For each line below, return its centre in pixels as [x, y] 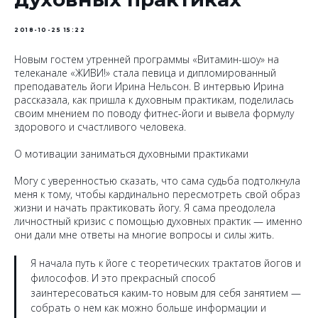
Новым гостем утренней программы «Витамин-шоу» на [147, 59]
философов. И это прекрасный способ [123, 278]
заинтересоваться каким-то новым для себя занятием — [166, 293]
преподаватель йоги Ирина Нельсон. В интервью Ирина [149, 86]
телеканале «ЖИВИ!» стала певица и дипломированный [145, 73]
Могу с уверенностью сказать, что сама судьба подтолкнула [157, 181]
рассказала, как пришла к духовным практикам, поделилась [154, 100]
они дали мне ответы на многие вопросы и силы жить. [144, 235]
